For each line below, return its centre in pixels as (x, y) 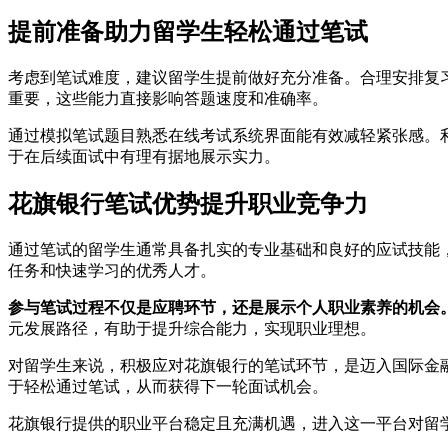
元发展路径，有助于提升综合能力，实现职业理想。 (192, 328)
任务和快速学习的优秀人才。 (112, 270)
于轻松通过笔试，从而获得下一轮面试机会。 (168, 386)
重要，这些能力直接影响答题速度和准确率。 (168, 99)
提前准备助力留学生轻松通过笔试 (188, 32)
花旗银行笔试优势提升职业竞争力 (188, 204)
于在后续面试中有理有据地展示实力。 (144, 157)
